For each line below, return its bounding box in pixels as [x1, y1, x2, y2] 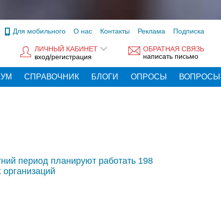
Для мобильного [13, 27, 66, 35]
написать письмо [143, 52, 198, 61]
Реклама [138, 27, 165, 35]
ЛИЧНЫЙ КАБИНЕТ [35, 45, 98, 53]
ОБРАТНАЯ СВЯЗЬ [143, 45, 204, 53]
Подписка [173, 27, 204, 35]
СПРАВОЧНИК [24, 73, 79, 81]
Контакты [100, 27, 130, 35]
